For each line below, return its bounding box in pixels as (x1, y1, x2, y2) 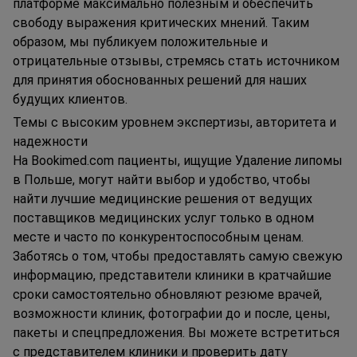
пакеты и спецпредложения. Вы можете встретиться (13, 325, 339, 341)
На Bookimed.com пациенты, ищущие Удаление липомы (13, 153, 343, 169)
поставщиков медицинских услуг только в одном (13, 210, 314, 226)
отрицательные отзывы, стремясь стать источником (13, 53, 339, 69)
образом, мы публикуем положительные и (13, 34, 268, 50)
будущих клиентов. (13, 92, 127, 108)
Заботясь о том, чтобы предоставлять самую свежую (13, 249, 343, 265)
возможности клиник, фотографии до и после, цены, (13, 306, 330, 322)
